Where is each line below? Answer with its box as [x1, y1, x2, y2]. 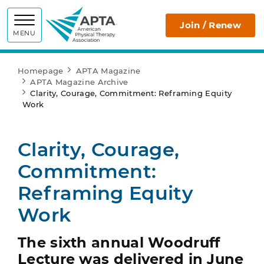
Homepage [18, 66, 64, 75]
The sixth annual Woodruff [18, 234, 220, 251]
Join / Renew [180, 19, 241, 31]
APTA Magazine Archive [30, 77, 128, 87]
